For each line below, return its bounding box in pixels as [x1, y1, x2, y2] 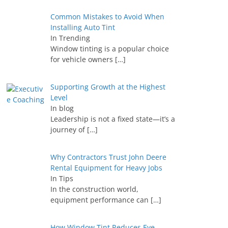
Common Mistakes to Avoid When [50, 11, 164, 21]
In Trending [50, 33, 90, 43]
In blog [50, 103, 74, 113]
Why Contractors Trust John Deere [50, 152, 166, 162]
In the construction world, [50, 184, 138, 194]
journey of [50, 124, 87, 134]
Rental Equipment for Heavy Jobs [50, 162, 162, 173]
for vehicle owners [50, 54, 115, 64]
